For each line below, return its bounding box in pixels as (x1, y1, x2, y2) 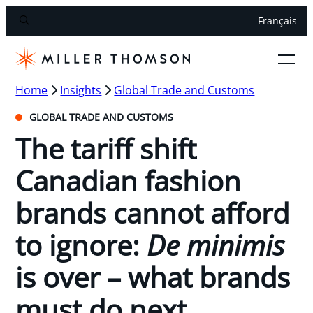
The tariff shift (15, 129, 197, 168)
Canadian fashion (15, 161, 242, 200)
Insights (60, 82, 102, 98)
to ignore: (15, 225, 147, 264)
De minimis (147, 225, 285, 264)
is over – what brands (15, 257, 291, 296)
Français (257, 14, 297, 28)
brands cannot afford (15, 193, 290, 232)
